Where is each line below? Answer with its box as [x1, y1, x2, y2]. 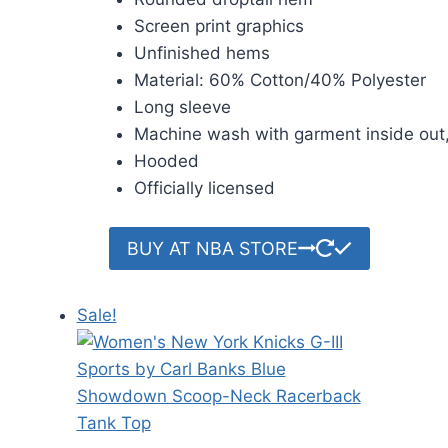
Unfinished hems [134, 42, 270, 63]
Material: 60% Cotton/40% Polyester [134, 69, 426, 90]
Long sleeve [134, 96, 231, 117]
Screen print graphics [134, 15, 304, 36]
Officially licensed [134, 177, 275, 198]
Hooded [134, 150, 199, 171]
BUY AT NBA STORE [126, 237, 298, 259]
